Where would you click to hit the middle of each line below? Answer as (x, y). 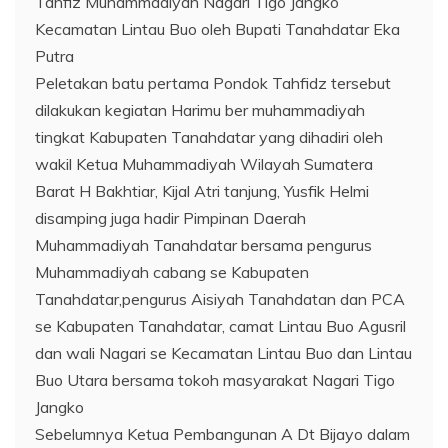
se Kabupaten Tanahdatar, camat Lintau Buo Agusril (220, 326)
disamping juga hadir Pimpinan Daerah (170, 218)
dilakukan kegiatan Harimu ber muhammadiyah (200, 110)
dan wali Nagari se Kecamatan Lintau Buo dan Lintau (223, 353)
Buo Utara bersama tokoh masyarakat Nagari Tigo (215, 380)
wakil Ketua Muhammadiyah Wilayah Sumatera (204, 164)
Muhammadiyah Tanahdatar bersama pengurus (203, 245)
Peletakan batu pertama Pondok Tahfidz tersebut (213, 83)
